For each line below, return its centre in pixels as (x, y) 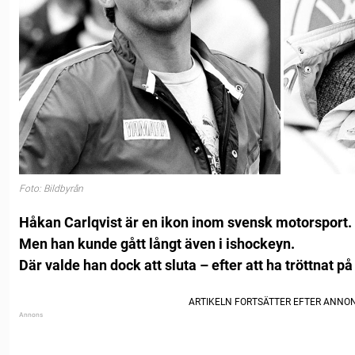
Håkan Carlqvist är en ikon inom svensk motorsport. (185, 222)
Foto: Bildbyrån (51, 189)
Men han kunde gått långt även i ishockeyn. (157, 243)
